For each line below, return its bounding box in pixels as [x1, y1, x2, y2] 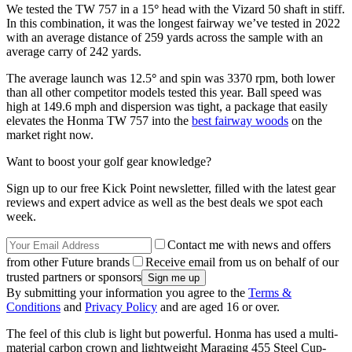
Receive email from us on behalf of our [145, 255, 339, 269]
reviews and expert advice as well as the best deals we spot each [6, 196, 323, 210]
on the [288, 114, 322, 128]
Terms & [248, 286, 291, 300]
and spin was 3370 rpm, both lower [159, 71, 335, 86]
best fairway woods [192, 114, 288, 128]
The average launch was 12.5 [6, 71, 152, 86]
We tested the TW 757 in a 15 [6, 2, 154, 16]
